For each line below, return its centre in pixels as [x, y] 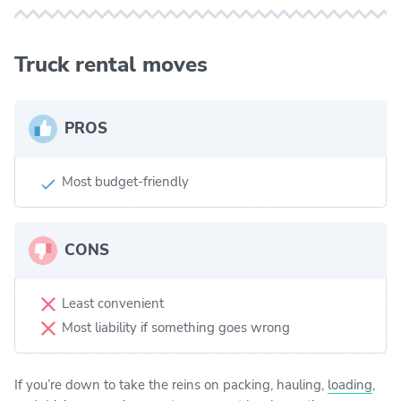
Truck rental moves [111, 64]
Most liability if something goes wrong [176, 327]
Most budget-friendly [125, 181]
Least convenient [113, 303]
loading [350, 384]
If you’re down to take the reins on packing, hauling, [171, 384]
